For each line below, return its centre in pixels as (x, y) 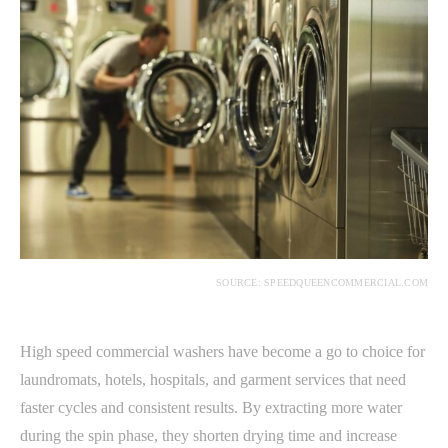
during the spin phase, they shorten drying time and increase (208, 435)
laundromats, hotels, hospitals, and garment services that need (213, 379)
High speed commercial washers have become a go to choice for (222, 351)
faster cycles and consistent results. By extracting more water (211, 407)
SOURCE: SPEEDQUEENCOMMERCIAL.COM (322, 282)
